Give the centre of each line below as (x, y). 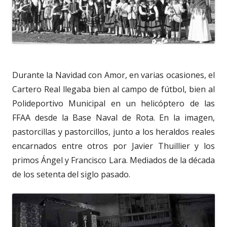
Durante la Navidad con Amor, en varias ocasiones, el (113, 75)
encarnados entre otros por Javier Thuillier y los (113, 146)
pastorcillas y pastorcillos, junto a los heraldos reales (113, 132)
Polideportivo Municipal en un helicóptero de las (113, 103)
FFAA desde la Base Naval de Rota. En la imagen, (113, 118)
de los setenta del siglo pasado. (71, 174)
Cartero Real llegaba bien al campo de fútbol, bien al (113, 89)
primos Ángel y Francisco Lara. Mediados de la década (113, 160)
